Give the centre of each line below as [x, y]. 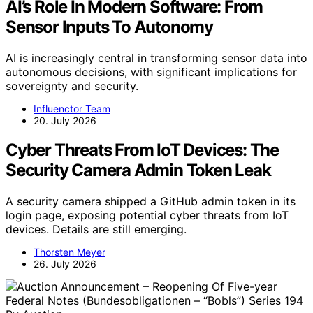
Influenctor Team [72, 108]
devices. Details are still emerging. [96, 230]
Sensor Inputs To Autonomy [110, 27]
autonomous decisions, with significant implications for [151, 72]
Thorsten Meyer [70, 252]
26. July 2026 [65, 264]
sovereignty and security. [72, 86]
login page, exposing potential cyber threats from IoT [147, 216]
